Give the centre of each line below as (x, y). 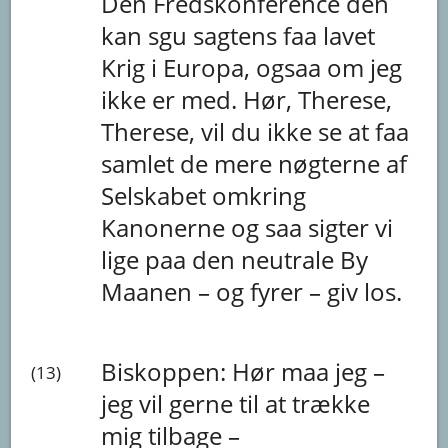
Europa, (210, 67)
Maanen (150, 291)
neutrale (291, 259)
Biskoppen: (167, 371)
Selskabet (157, 195)
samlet (141, 163)
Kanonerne (166, 227)
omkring (259, 195)
